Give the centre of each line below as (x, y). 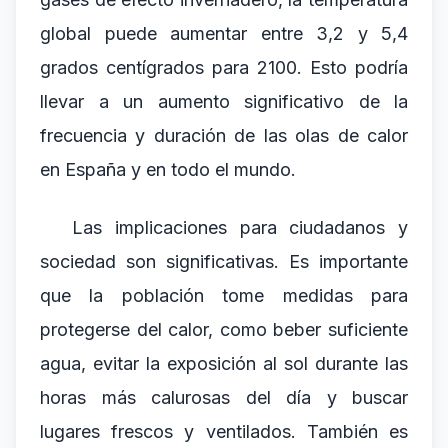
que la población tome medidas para (224, 295)
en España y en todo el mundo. (168, 169)
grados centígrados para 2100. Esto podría (224, 67)
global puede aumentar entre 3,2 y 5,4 (224, 33)
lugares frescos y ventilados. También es (224, 431)
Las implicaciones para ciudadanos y (240, 227)
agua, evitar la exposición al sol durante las (224, 363)
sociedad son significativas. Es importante (224, 261)
